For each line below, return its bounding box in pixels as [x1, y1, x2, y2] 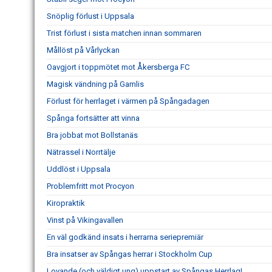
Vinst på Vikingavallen [47, 216, 123, 225]
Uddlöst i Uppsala [47, 165, 110, 174]
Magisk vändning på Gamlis [47, 80, 144, 89]
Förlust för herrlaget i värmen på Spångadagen [47, 97, 209, 106]
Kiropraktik [47, 199, 85, 208]
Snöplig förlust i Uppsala [47, 12, 134, 21]
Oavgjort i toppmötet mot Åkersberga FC [47, 63, 189, 72]
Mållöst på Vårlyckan [47, 46, 120, 55]
